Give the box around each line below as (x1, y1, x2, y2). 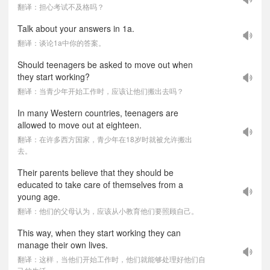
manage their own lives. (17, 239, 108, 251)
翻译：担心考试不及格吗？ (17, 1, 104, 11)
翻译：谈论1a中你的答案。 (17, 37, 105, 48)
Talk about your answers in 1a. (17, 22, 134, 34)
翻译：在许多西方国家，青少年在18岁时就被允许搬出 (17, 134, 192, 144)
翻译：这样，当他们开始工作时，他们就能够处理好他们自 (17, 254, 206, 264)
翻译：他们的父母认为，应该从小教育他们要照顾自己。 (17, 206, 198, 216)
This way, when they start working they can (17, 227, 181, 239)
